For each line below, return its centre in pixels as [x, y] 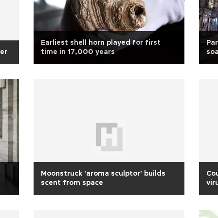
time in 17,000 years [78, 52]
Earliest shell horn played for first [101, 43]
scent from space [72, 183]
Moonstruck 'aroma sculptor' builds [103, 174]
